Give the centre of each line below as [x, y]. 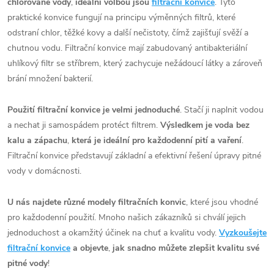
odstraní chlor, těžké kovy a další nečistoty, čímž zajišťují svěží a [128, 33]
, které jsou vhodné [222, 202]
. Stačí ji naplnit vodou [222, 110]
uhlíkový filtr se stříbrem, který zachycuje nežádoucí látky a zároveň [135, 64]
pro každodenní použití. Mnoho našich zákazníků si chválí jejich [127, 218]
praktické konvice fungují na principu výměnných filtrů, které [121, 18]
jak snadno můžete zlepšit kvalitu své [186, 248]
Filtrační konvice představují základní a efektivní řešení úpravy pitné [134, 156]
